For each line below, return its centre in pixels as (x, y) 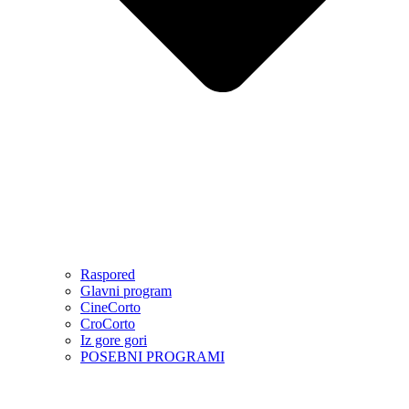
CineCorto (110, 308)
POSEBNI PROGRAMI (152, 357)
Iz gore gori (114, 341)
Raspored (108, 275)
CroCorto (108, 324)
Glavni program (126, 291)
